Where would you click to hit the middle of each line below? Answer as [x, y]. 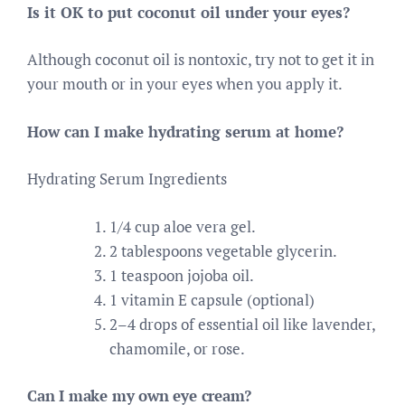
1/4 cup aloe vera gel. [183, 226]
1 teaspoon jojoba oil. [182, 275]
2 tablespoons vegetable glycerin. [223, 250]
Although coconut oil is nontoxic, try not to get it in [201, 59]
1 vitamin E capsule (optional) [212, 299]
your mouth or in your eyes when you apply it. [185, 84]
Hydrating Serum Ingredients [127, 179]
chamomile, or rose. [177, 348]
